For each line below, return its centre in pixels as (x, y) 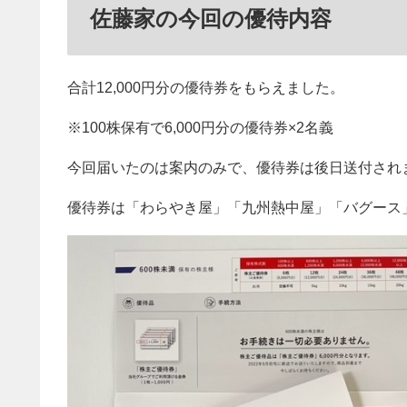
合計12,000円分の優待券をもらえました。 (206, 87)
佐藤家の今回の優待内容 (211, 18)
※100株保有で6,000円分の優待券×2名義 (200, 127)
